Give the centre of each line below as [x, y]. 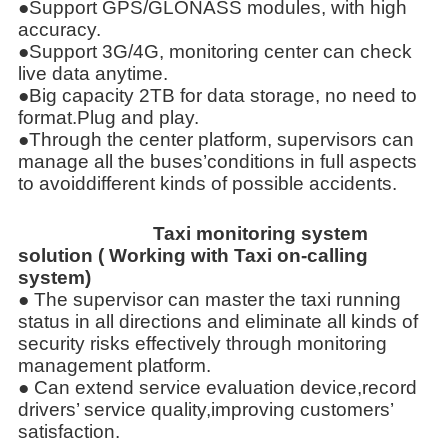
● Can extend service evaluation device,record [217, 387]
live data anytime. [93, 73]
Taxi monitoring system [193, 233]
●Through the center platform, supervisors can [216, 139]
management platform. [114, 365]
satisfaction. [69, 431]
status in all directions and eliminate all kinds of [218, 321]
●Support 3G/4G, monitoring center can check [215, 51]
